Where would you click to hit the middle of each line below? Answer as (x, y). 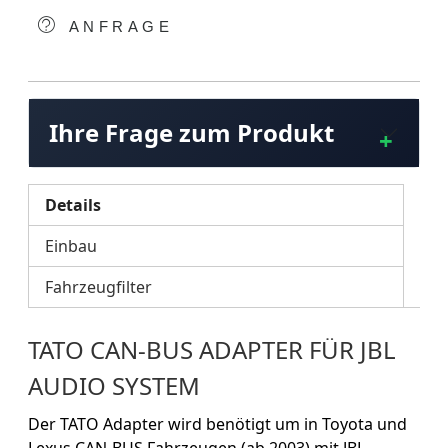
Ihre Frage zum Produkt (191, 132)
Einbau (71, 245)
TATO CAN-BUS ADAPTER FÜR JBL (212, 349)
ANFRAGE (117, 26)
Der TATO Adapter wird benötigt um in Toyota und (217, 423)
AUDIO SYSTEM (114, 385)
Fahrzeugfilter (98, 286)
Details (73, 204)
